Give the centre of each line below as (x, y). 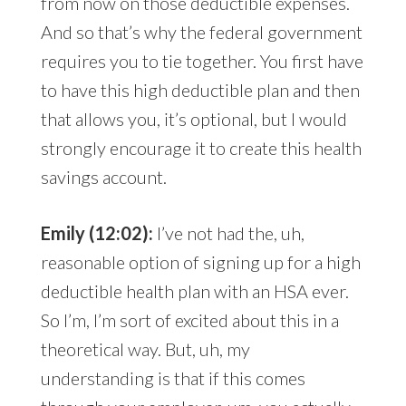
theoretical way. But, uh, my (145, 349)
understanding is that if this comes (173, 378)
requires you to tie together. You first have (202, 61)
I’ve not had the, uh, (230, 233)
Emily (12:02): (98, 233)
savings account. (103, 177)
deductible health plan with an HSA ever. (194, 291)
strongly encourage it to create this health (201, 148)
